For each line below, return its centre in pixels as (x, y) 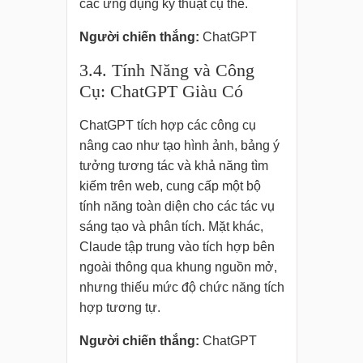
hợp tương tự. (120, 308)
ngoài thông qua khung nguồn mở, (178, 267)
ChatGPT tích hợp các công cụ (167, 126)
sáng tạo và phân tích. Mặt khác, (171, 227)
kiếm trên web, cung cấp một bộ (170, 186)
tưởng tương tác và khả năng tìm (173, 166)
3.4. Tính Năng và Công (167, 70)
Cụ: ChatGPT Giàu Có (161, 92)
